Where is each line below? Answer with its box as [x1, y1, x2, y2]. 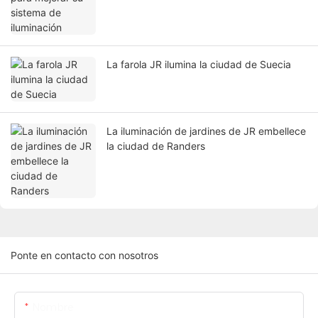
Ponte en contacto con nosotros [11, 249, 158, 262]
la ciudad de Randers [106, 140, 205, 153]
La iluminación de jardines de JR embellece [106, 125, 306, 138]
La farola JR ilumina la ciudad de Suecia [106, 58, 291, 71]
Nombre [32, 301, 73, 314]
